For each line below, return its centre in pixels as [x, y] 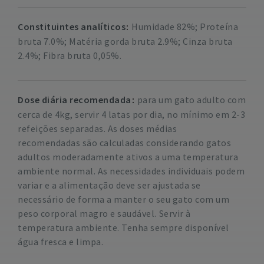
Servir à [175, 213]
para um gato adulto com [191, 100]
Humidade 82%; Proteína [185, 27]
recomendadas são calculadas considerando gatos [124, 143]
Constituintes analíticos [72, 27]
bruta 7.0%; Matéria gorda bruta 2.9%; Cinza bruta [125, 41]
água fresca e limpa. [60, 242]
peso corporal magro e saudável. [87, 213]
